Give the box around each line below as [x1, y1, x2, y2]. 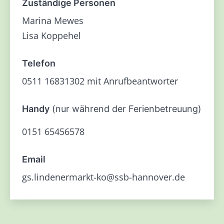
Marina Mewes [22, 14, 83, 26]
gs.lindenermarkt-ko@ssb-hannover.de [22, 170, 185, 183]
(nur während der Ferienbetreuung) [49, 103, 201, 114]
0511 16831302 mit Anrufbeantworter [22, 74, 178, 87]
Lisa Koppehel [22, 29, 81, 41]
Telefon [22, 57, 55, 68]
